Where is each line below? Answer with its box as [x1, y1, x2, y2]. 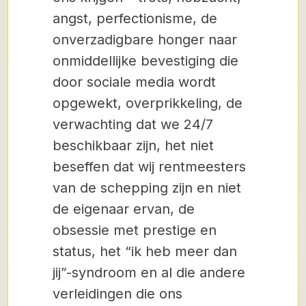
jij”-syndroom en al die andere [53, 264, 245, 281]
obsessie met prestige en [53, 222, 217, 238]
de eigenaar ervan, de [53, 201, 195, 217]
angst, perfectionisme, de [53, 10, 217, 27]
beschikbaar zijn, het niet [53, 137, 214, 154]
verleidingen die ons [53, 286, 182, 302]
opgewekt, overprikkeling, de [53, 95, 242, 111]
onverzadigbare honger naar [53, 31, 237, 48]
